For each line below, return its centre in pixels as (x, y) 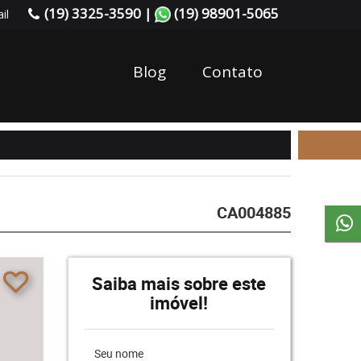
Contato (232, 72)
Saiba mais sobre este (179, 283)
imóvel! (179, 303)
